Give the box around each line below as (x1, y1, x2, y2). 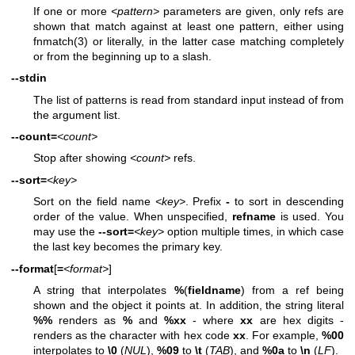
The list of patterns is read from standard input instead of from (33, 93, 344, 106)
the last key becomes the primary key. (33, 240, 223, 254)
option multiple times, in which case (164, 225, 344, 239)
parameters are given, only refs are (159, 4, 344, 17)
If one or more (33, 4, 111, 17)
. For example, (245, 329, 323, 342)
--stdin (11, 71, 47, 85)
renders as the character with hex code (33, 329, 233, 342)
